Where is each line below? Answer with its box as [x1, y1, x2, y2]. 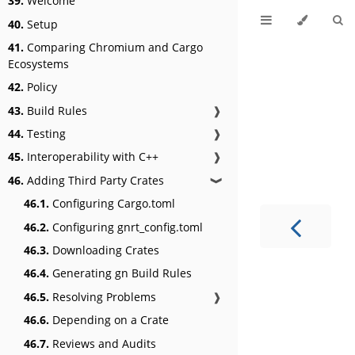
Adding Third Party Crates [24, 172, 164, 188]
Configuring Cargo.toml [49, 196, 175, 212]
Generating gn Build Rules [49, 265, 192, 281]
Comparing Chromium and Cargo [24, 39, 203, 55]
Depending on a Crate [49, 312, 169, 328]
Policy [24, 79, 57, 95]
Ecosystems [8, 55, 69, 71]
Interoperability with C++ [24, 149, 158, 165]
